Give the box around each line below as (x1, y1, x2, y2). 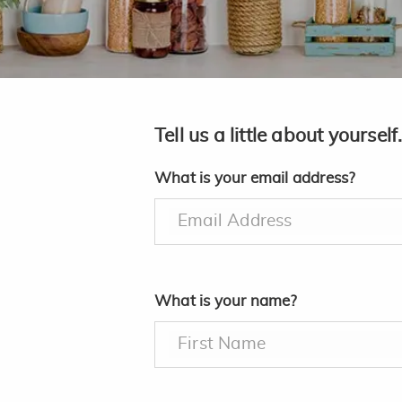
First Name (178, 336, 266, 353)
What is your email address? (154, 170, 356, 186)
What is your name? (154, 293, 298, 309)
